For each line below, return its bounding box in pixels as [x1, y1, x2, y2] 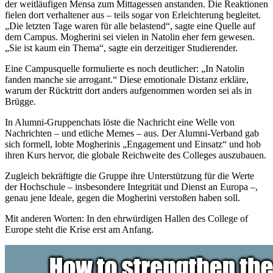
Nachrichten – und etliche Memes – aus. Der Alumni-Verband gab [5, 128, 259, 139]
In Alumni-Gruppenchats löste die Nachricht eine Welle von [5, 117, 235, 128]
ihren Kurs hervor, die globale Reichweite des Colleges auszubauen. [5, 150, 266, 161]
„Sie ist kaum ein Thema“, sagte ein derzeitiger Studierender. [5, 43, 238, 54]
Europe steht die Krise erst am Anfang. [5, 224, 154, 235]
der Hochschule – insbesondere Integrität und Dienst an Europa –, [5, 182, 258, 193]
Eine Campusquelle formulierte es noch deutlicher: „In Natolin [5, 63, 244, 74]
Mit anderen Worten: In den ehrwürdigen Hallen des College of [5, 213, 248, 224]
